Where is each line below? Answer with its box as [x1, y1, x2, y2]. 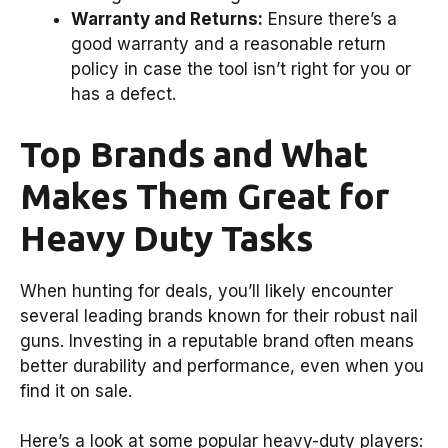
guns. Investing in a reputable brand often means [20, 330, 414, 351]
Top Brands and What [20, 133, 368, 174]
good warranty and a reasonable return [71, 34, 386, 55]
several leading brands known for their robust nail [20, 305, 418, 326]
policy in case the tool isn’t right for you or [71, 59, 411, 80]
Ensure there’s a [263, 9, 397, 30]
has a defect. [71, 84, 176, 105]
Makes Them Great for [20, 175, 389, 216]
